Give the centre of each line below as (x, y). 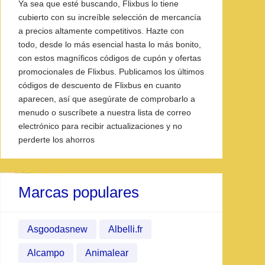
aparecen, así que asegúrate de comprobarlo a (107, 99)
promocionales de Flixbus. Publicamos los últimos (111, 72)
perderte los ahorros (56, 140)
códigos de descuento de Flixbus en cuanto (100, 85)
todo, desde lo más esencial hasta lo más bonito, (110, 44)
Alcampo (46, 253)
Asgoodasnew (57, 229)
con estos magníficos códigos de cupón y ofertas (110, 58)
